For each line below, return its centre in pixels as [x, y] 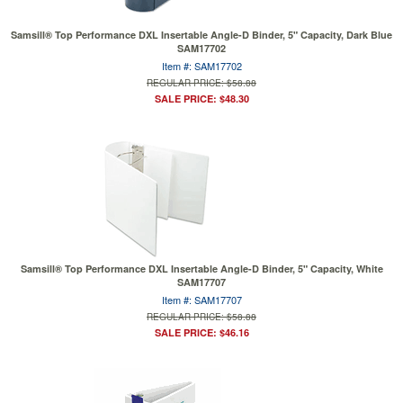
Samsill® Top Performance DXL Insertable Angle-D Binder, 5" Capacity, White [201, 269]
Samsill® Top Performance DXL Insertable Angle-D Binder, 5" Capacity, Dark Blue [201, 35]
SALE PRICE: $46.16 [201, 332]
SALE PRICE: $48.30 [201, 99]
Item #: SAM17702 [201, 66]
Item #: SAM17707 [201, 300]
